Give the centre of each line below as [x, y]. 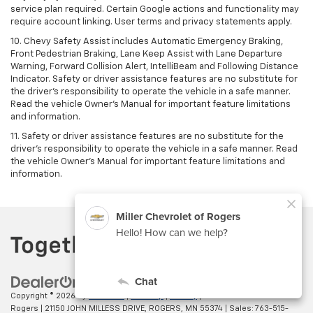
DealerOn [107, 296]
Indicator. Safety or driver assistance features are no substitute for [154, 80]
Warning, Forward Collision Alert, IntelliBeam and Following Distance [154, 67]
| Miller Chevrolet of [235, 296]
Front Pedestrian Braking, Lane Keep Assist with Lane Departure [146, 54]
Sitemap [147, 296]
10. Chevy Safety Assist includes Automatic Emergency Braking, [147, 42]
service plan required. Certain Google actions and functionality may [155, 10]
